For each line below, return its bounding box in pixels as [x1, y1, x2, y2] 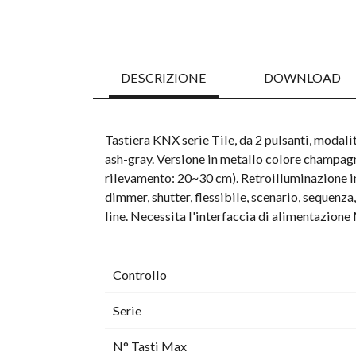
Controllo [113, 267, 167, 283]
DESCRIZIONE [121, 70, 207, 86]
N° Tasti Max [113, 339, 187, 354]
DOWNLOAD [264, 70, 341, 86]
